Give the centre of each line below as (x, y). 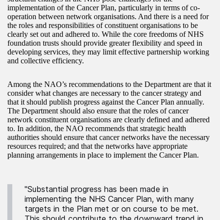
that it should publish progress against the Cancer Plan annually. (106, 102)
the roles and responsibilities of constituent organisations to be (103, 26)
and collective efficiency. (46, 61)
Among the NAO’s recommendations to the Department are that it (109, 84)
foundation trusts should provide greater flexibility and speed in (105, 43)
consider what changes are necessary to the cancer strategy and (104, 93)
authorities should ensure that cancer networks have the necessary (109, 137)
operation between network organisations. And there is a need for (108, 17)
